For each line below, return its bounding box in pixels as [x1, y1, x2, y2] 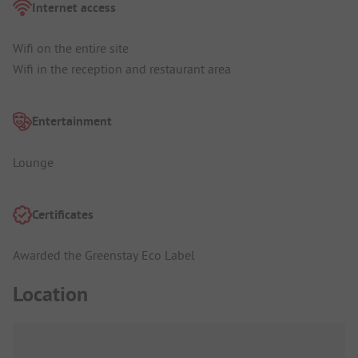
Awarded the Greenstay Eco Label [13, 247, 195, 264]
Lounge [13, 153, 54, 170]
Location [13, 280, 88, 308]
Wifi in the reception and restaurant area [13, 61, 231, 78]
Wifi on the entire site [13, 40, 129, 57]
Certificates [32, 205, 93, 223]
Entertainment [32, 113, 112, 130]
